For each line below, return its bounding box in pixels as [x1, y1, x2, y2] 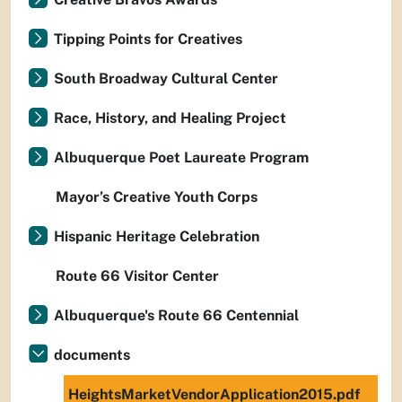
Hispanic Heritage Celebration [54, 228, 259, 245]
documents [54, 346, 130, 363]
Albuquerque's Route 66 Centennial [54, 307, 299, 324]
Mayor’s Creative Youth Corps [56, 188, 258, 205]
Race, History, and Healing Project [54, 109, 286, 127]
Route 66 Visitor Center [56, 267, 219, 284]
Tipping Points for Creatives [54, 31, 242, 48]
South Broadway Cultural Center [54, 70, 278, 87]
